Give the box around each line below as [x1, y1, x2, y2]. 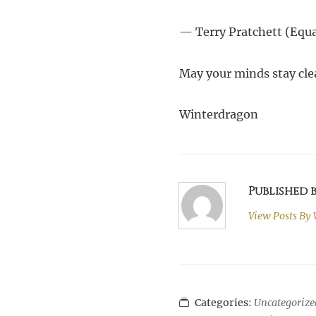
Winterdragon [179, 107, 259, 121]
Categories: [195, 296, 255, 309]
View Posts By [248, 209, 311, 223]
